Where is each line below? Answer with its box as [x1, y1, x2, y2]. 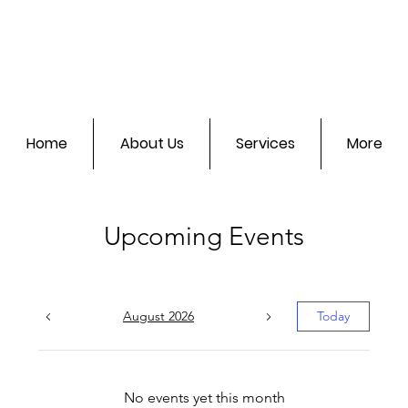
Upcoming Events [104, 221, 304, 252]
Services [236, 133, 295, 155]
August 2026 [123, 308, 194, 325]
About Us [119, 133, 184, 155]
